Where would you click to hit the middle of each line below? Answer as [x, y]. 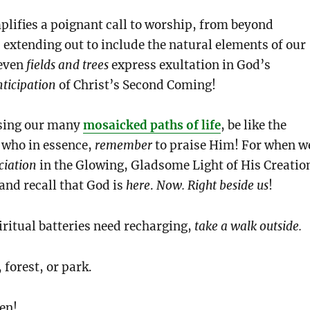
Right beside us [228, 186]
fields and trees [67, 65]
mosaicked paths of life [152, 126]
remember [123, 146]
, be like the [253, 126]
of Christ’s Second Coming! [136, 85]
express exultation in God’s [189, 65]
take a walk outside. [248, 226]
